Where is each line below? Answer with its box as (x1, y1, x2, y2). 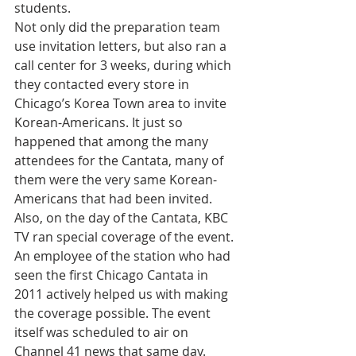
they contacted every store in (14, 75, 192, 93)
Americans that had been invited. (14, 189, 212, 207)
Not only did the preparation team (14, 17, 223, 36)
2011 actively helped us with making (14, 284, 231, 303)
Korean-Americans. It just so (14, 113, 186, 131)
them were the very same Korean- (14, 170, 217, 188)
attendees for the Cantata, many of (14, 151, 226, 169)
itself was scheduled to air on (14, 323, 192, 341)
